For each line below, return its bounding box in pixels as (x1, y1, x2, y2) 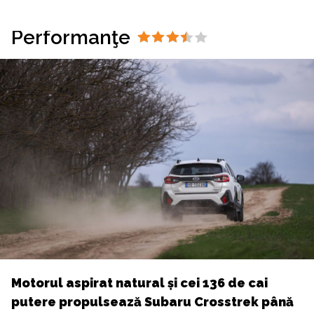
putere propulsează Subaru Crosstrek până (11, 294, 294, 310)
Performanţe (11, 25, 130, 49)
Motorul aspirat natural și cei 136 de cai (11, 275, 268, 291)
